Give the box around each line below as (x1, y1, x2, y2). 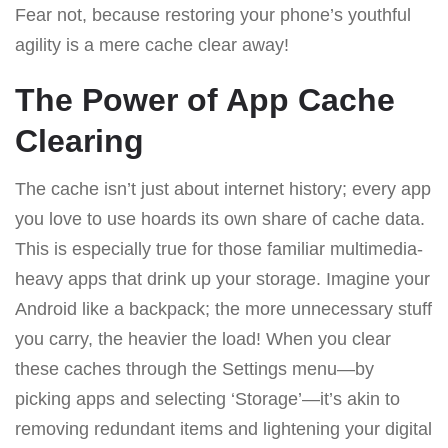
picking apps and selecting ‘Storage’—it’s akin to (15, 388, 400, 409)
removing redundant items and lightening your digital (15, 418, 432, 439)
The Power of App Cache (15, 81, 395, 118)
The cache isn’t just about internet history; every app (15, 178, 431, 199)
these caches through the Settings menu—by (15, 358, 374, 379)
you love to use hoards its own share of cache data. (15, 208, 425, 229)
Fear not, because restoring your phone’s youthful (15, 4, 411, 25)
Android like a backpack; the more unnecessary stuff (15, 298, 432, 319)
